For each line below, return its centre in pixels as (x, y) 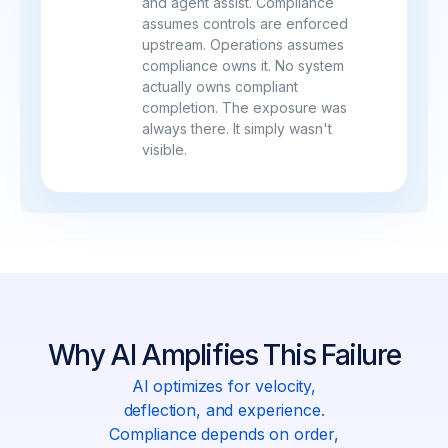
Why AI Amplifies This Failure (224, 355)
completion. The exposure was (245, 108)
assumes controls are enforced (245, 24)
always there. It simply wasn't (237, 129)
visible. (165, 150)
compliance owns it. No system (243, 66)
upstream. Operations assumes (243, 45)
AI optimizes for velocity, (224, 386)
